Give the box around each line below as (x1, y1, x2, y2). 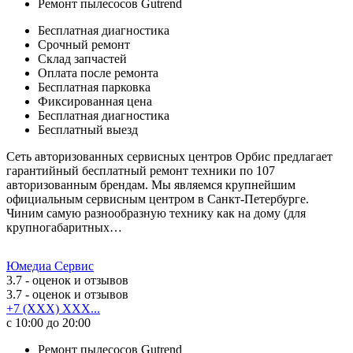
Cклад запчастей (38, 51, 127, 65)
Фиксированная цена (38, 94, 152, 108)
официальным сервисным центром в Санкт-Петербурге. (6, 191, 309, 206)
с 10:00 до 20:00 (6, 315, 91, 329)
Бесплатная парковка (38, 80, 150, 94)
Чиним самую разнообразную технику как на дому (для (6, 206, 306, 220)
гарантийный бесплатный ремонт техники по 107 (6, 163, 275, 177)
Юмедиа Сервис (6, 258, 94, 273)
